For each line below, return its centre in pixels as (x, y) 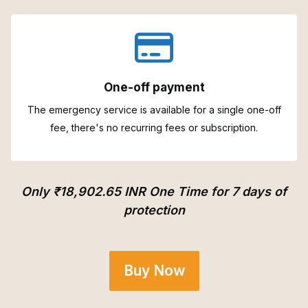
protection (154, 210)
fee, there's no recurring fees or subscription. (154, 127)
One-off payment (154, 87)
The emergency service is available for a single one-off (154, 109)
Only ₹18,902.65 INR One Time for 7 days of (154, 191)
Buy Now (154, 271)
